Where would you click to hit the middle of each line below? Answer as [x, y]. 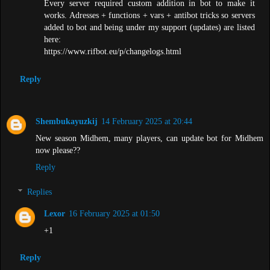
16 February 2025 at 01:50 [115, 214]
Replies [40, 192]
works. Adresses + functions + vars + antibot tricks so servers [149, 15]
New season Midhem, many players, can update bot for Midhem [149, 138]
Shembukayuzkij [67, 121]
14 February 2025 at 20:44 [147, 121]
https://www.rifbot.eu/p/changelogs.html [113, 52]
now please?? [58, 150]
